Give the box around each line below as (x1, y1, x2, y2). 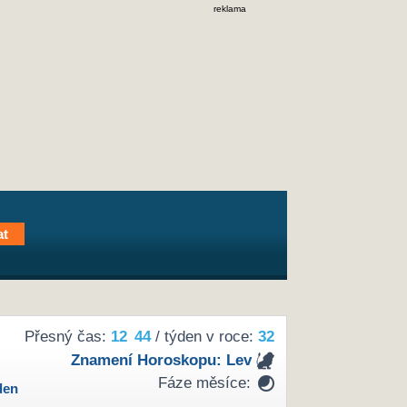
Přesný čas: (24, 328, 111, 346)
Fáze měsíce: (157, 374, 251, 392)
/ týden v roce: (150, 328, 258, 346)
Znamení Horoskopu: (70, 351, 226, 369)
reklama (213, 4, 246, 14)
